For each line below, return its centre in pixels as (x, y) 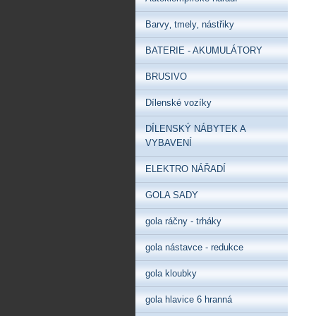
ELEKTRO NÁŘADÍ (186, 169)
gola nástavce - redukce (194, 247)
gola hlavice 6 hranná (189, 299)
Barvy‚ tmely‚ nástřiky (190, 24)
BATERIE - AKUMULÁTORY (204, 50)
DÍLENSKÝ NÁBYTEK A (195, 129)
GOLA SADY (172, 195)
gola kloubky (171, 273)
